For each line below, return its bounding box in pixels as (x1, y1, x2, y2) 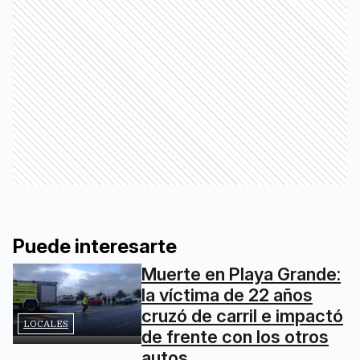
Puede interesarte (13, 234, 177, 258)
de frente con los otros (141, 325, 329, 347)
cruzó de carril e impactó (141, 305, 343, 326)
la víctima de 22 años (141, 284, 313, 305)
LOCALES (23, 317, 68, 329)
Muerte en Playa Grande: (141, 263, 341, 284)
